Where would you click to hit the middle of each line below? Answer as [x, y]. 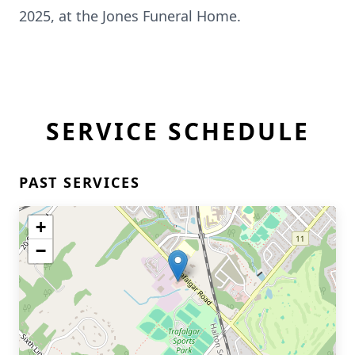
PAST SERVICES [80, 182]
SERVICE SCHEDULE [177, 131]
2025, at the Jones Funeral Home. [130, 16]
